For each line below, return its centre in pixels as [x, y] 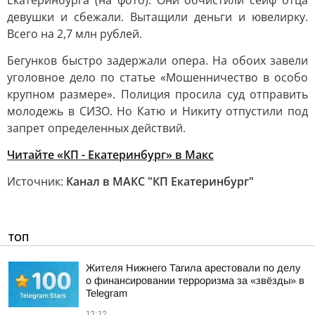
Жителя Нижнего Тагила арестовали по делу [193, 268]
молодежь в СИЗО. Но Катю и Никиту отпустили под [157, 111]
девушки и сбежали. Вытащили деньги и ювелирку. [157, 17]
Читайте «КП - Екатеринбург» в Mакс [110, 155]
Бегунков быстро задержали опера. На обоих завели [157, 60]
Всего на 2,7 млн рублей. [75, 34]
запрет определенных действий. [96, 128]
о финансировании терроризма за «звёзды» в [195, 281]
